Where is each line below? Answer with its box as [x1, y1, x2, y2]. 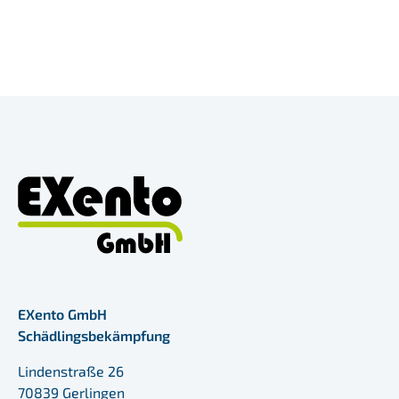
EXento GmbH [18, 305, 107, 323]
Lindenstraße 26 [18, 362, 124, 380]
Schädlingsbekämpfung [18, 327, 170, 345]
